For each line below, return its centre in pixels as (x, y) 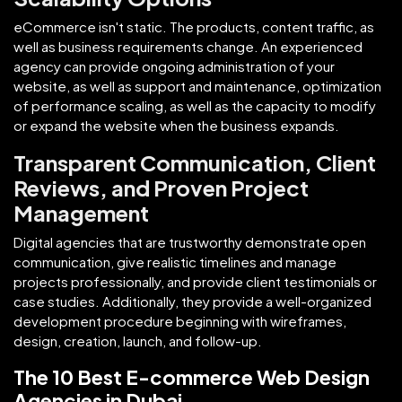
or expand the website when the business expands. (176, 125)
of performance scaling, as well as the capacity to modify (195, 105)
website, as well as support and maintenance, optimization (197, 85)
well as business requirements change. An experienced (188, 46)
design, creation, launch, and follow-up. (138, 340)
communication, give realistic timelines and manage (175, 261)
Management (81, 212)
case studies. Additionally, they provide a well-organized (192, 301)
